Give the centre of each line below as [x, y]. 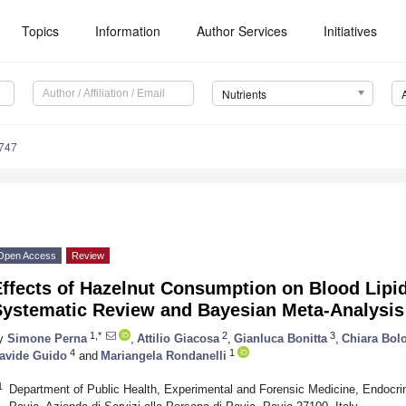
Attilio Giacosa [178, 338]
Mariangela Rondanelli [164, 355]
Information [128, 31]
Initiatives [351, 31]
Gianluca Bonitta [280, 338]
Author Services [242, 31]
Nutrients [244, 94]
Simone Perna [47, 338]
